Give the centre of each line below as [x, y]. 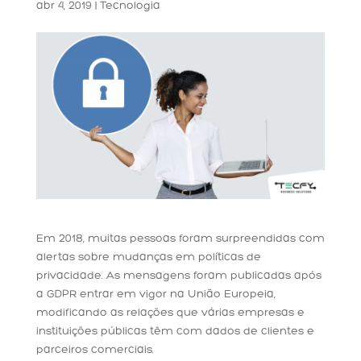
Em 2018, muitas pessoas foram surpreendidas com [180, 239]
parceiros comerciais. [95, 350]
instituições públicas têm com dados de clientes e [175, 331]
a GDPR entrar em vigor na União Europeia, [156, 294]
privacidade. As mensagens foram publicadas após [178, 276]
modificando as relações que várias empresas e [170, 313]
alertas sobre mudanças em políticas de [148, 257]
